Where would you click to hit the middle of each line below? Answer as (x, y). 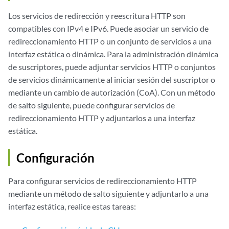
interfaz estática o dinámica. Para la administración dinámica (113, 54)
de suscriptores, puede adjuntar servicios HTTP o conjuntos (112, 67)
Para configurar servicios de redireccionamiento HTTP (102, 181)
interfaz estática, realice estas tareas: (72, 206)
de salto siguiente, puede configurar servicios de (91, 105)
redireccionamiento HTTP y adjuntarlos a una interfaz (102, 118)
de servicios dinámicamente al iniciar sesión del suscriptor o (112, 79)
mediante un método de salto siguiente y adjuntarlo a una (108, 193)
